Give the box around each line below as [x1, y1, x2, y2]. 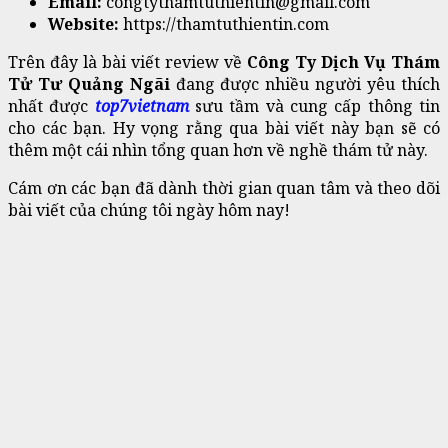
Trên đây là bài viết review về [8, 50, 247, 73]
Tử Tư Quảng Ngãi [8, 72, 176, 95]
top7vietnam [94, 94, 189, 117]
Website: [48, 12, 123, 35]
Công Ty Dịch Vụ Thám [247, 50, 440, 73]
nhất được [8, 94, 95, 117]
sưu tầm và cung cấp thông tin [188, 94, 441, 117]
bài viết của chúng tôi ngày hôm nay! [8, 198, 290, 221]
